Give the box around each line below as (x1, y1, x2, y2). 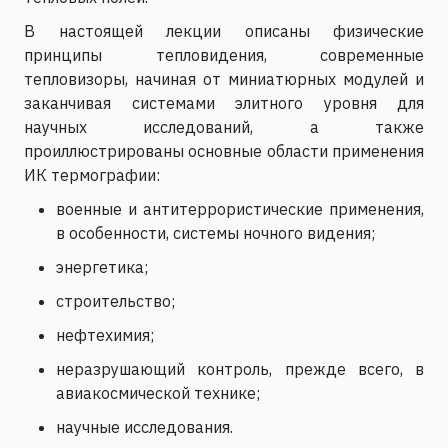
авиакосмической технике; (56, 382, 260, 403)
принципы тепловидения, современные (24, 44, 424, 65)
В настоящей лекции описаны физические (24, 20, 424, 41)
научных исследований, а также (24, 116, 424, 137)
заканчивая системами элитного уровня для (24, 92, 424, 113)
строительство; (56, 290, 175, 311)
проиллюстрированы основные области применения (24, 140, 424, 161)
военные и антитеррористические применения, (56, 198, 424, 219)
